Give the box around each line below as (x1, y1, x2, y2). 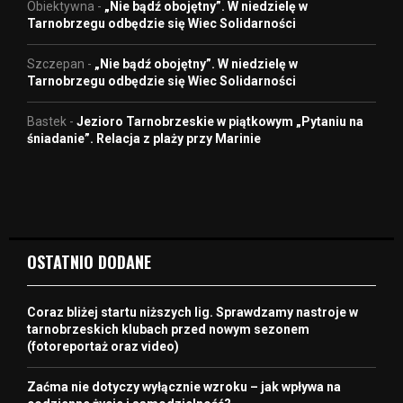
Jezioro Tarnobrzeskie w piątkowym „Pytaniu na (76, 114, 363, 130)
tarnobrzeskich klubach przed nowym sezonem (27, 322, 309, 337)
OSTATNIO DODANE (27, 250, 151, 274)
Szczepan (27, 57, 85, 72)
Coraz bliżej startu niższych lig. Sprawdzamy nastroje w (27, 305, 358, 320)
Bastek (27, 114, 67, 130)
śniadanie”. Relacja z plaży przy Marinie (27, 131, 261, 147)
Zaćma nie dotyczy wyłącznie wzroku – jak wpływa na (27, 380, 341, 395)
